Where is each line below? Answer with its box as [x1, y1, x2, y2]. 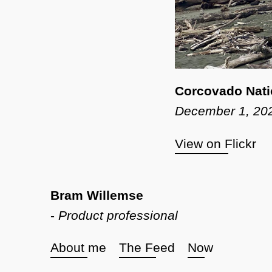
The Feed [118, 240, 175, 255]
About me [50, 240, 107, 255]
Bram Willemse [50, 188, 144, 202]
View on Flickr [174, 137, 256, 151]
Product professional [58, 208, 178, 222]
